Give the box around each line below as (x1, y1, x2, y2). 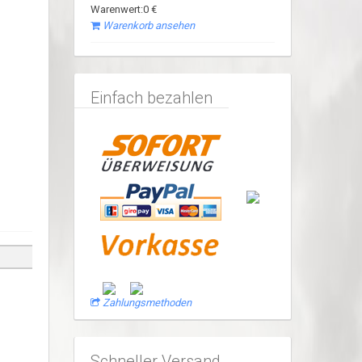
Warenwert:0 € (90, 3, 157, 15)
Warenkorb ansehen (102, 19, 195, 32)
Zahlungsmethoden (102, 297, 192, 309)
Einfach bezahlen (90, 88, 213, 107)
